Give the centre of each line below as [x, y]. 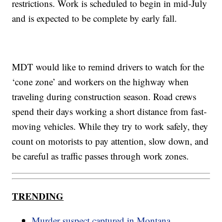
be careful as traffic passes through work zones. [101, 156]
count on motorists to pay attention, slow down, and [111, 141]
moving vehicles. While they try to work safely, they [110, 126]
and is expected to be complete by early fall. [95, 18]
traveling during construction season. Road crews [104, 96]
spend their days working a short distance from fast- [110, 111]
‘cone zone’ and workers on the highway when [101, 81]
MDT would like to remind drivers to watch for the [108, 66]
